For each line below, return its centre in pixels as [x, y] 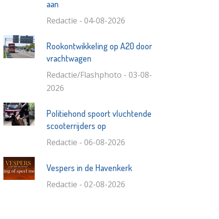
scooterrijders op [76, 125]
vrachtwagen [69, 58]
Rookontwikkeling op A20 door [99, 46]
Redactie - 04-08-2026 [86, 20]
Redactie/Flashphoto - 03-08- [99, 75]
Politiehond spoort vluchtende [99, 113]
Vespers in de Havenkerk [89, 167]
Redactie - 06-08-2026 [86, 142]
